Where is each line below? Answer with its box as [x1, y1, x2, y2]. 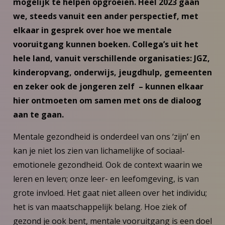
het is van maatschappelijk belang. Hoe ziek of [13, 201, 187, 212]
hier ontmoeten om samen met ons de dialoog [13, 94, 201, 106]
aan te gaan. [13, 108, 64, 120]
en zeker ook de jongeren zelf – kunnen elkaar [13, 80, 203, 92]
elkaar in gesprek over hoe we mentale [13, 24, 172, 36]
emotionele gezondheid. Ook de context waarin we [13, 159, 202, 170]
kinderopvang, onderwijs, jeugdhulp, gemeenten [13, 66, 212, 78]
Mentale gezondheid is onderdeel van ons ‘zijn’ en [13, 131, 200, 142]
